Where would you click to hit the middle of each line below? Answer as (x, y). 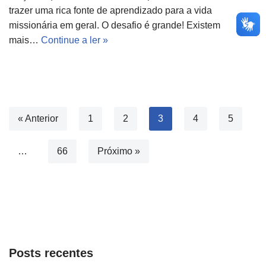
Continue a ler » (75, 40)
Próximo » (119, 151)
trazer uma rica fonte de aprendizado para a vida (110, 11)
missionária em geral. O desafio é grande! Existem (115, 26)
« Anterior (38, 119)
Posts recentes (51, 253)
